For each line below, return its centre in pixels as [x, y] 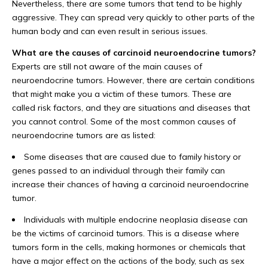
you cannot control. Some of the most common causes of [124, 122]
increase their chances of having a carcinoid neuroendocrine [130, 185]
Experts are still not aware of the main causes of [107, 67]
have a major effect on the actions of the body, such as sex [128, 261]
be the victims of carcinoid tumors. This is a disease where [126, 234]
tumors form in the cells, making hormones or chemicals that [129, 247]
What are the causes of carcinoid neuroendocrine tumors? [134, 53]
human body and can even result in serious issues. [110, 31]
